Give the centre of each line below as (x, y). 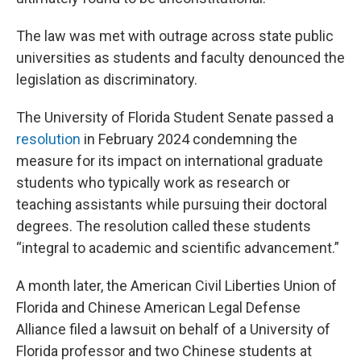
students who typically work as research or (153, 182)
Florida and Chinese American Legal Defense (158, 307)
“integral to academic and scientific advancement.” (178, 247)
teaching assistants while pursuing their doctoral (172, 204)
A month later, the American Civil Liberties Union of (176, 285)
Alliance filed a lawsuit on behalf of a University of (173, 329)
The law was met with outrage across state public (175, 35)
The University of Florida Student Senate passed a (175, 117)
